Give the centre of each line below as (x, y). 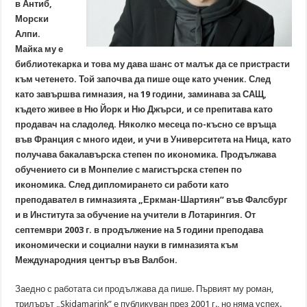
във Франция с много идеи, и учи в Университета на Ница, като (153, 139)
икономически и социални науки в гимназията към (127, 245)
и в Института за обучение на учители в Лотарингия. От (136, 215)
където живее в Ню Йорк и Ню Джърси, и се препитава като (144, 109)
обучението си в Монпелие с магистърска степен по (129, 170)
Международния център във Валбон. (97, 260)
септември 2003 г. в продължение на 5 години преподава (139, 230)
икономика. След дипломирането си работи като (122, 185)
